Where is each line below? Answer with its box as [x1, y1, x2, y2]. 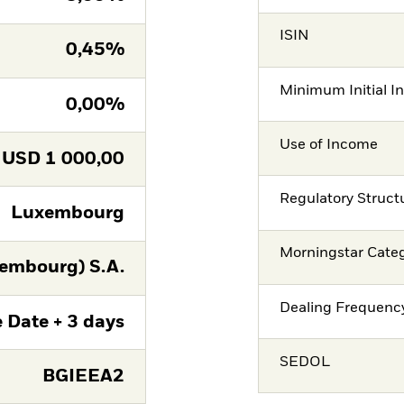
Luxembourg [10, 205, 124, 223]
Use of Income [280, 137, 379, 152]
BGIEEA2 [41, 367, 124, 385]
